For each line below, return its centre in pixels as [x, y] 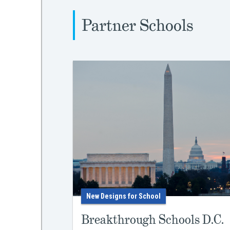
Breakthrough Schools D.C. [152, 219]
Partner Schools [138, 25]
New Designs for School [123, 196]
